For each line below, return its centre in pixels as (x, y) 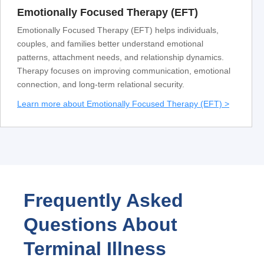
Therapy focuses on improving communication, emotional (124, 71)
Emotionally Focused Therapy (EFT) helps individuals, (118, 30)
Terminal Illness (95, 249)
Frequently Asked (103, 201)
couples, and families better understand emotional (110, 44)
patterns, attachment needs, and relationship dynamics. (121, 57)
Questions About (100, 225)
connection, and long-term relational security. (101, 85)
